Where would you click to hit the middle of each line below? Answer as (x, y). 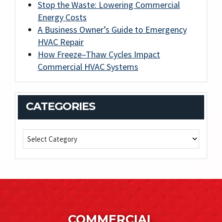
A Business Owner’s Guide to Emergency (112, 30)
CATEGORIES (60, 106)
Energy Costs (62, 17)
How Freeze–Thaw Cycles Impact (99, 55)
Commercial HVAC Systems (88, 67)
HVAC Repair (61, 42)
